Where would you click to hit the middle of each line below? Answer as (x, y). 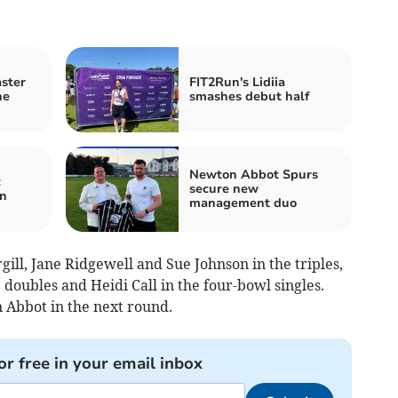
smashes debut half (249, 97)
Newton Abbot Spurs (254, 175)
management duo (243, 203)
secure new (224, 189)
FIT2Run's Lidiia (237, 83)
